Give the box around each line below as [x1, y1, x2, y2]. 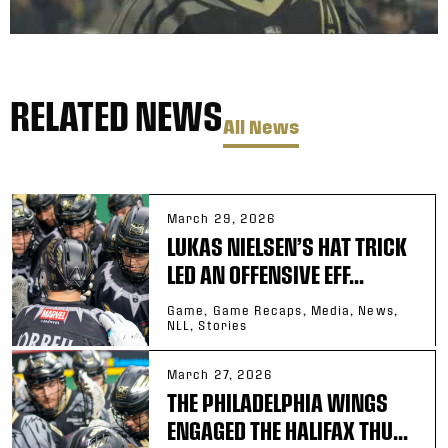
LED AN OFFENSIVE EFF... [167, 259, 364, 288]
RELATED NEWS [10, 91, 223, 138]
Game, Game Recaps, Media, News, [167, 302, 398, 317]
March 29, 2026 [167, 210, 277, 225]
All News [223, 115, 299, 137]
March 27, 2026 [167, 366, 274, 381]
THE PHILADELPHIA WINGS [167, 387, 388, 416]
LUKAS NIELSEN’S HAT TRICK [167, 231, 407, 260]
